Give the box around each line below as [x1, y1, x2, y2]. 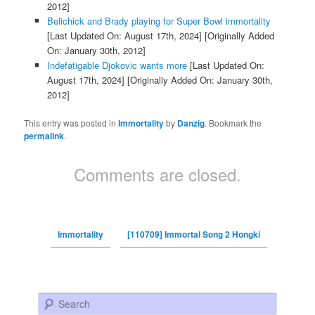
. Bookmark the [205, 117, 262, 129]
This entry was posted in [24, 117, 119, 129]
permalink [24, 129, 65, 143]
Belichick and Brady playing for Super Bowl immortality [46, 14, 271, 28]
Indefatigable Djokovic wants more [46, 58, 187, 72]
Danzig [177, 117, 205, 130]
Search [38, 292, 67, 307]
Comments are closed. [74, 162, 241, 187]
